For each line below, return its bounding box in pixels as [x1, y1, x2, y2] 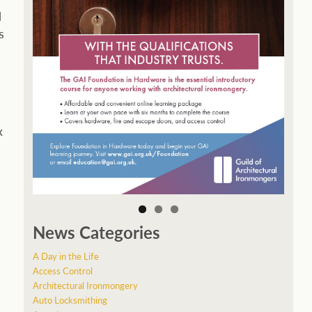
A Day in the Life [32, 249, 99, 263]
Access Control [32, 263, 93, 277]
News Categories [32, 219, 160, 244]
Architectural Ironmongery [32, 278, 138, 292]
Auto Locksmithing [32, 292, 107, 306]
